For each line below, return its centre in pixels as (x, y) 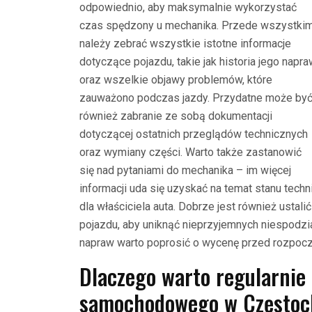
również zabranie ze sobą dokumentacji (176, 116)
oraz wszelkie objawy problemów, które (176, 79)
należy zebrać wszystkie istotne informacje (185, 43)
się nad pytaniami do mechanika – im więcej (185, 170)
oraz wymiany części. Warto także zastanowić (190, 152)
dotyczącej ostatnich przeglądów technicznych (194, 134)
